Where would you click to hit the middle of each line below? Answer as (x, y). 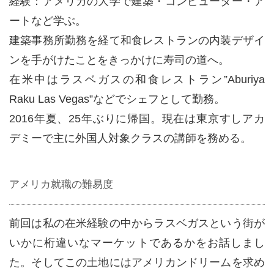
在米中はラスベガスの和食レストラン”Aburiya (137, 79)
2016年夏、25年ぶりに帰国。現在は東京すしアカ (137, 118)
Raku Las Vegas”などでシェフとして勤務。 (117, 99)
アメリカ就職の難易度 (61, 184)
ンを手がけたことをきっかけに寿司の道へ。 (119, 60)
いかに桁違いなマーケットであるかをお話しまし (137, 243)
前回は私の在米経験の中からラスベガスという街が (137, 223)
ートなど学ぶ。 (48, 20)
